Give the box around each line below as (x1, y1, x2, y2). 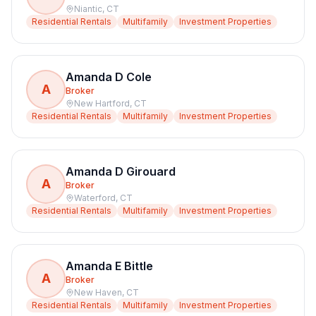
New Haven (74, 287, 122, 298)
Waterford (74, 193, 116, 203)
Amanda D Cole (66, 70, 152, 84)
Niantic (74, 4, 102, 14)
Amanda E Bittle (66, 259, 153, 273)
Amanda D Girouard (66, 164, 176, 178)
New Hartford (74, 98, 130, 109)
